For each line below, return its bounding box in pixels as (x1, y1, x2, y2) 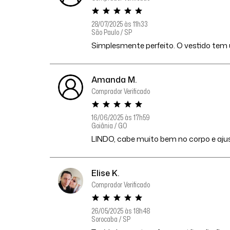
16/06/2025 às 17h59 (91, 112, 150, 122)
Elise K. (91, 167, 120, 179)
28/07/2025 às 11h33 (91, 19, 148, 29)
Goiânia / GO (91, 121, 128, 130)
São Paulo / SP (91, 27, 132, 37)
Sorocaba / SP (91, 214, 131, 224)
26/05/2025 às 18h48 (91, 206, 150, 216)
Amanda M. (91, 74, 137, 85)
